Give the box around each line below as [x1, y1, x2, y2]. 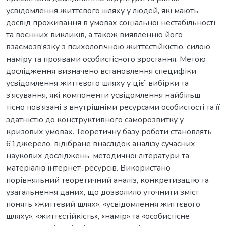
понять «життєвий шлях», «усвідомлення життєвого [6, 198, 200, 210]
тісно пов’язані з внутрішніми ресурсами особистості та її [6, 101, 220, 113]
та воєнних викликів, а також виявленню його [6, 29, 183, 40]
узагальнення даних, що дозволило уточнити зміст [6, 186, 199, 198]
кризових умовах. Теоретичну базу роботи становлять [6, 126, 212, 137]
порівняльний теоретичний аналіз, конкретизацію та [6, 174, 209, 186]
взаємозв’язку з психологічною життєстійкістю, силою [6, 41, 210, 52]
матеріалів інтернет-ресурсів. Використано [6, 162, 171, 174]
